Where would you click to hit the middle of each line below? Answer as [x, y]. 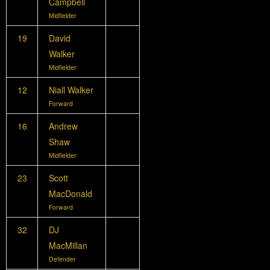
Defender [62, 259]
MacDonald [70, 193]
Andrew [63, 126]
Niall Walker [71, 89]
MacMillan [68, 245]
